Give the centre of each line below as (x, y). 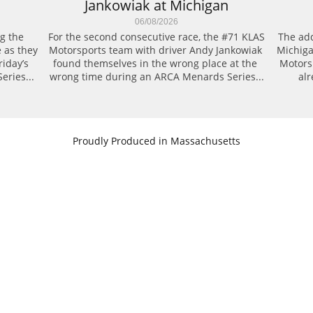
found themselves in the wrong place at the (155, 63)
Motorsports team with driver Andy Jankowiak (155, 50)
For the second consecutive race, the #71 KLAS (156, 37)
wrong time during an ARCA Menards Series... (156, 77)
